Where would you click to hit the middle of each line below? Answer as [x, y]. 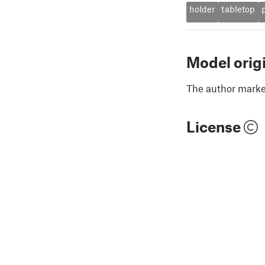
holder [202, 9]
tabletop [238, 9]
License [215, 127]
